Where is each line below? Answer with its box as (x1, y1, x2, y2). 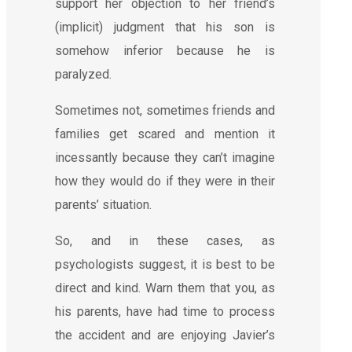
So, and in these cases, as (55, 233, 275, 248)
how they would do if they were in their (55, 173, 275, 189)
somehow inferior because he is (55, 42, 275, 58)
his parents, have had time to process (55, 303, 275, 319)
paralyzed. (55, 66, 112, 82)
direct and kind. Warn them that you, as (55, 280, 275, 295)
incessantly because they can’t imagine (55, 149, 275, 165)
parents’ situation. (55, 196, 152, 212)
